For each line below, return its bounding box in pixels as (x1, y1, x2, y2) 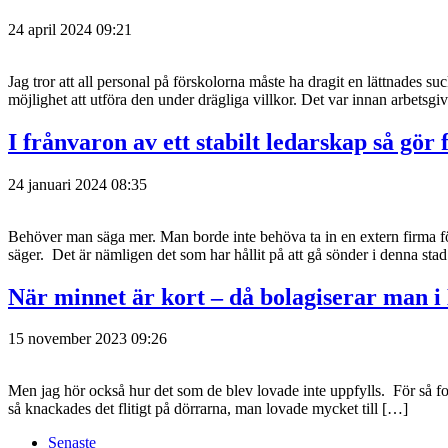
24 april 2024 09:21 (8, 20, 132, 38)
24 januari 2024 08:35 (8, 175, 147, 193)
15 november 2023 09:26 (8, 330, 167, 348)
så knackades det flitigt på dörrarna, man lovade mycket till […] (8, 400, 408, 418)
